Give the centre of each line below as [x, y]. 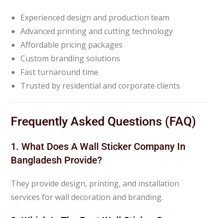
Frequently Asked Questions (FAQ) [104, 121]
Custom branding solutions [71, 58]
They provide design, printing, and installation [95, 183]
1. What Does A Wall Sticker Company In [98, 146]
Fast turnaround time [60, 72]
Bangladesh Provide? [57, 160]
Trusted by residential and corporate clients [100, 85]
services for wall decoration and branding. [87, 197]
